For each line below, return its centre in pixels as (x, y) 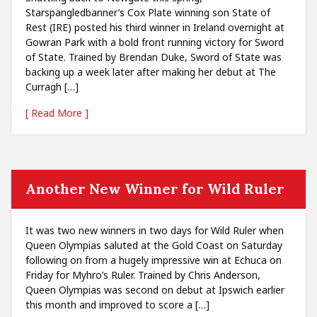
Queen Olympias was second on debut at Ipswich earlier (155, 290)
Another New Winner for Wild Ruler (155, 189)
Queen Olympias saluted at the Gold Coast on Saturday (154, 245)
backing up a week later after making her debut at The (151, 72)
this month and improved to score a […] (117, 305)
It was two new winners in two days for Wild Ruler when (155, 230)
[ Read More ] (57, 113)
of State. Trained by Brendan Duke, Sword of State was (154, 57)
